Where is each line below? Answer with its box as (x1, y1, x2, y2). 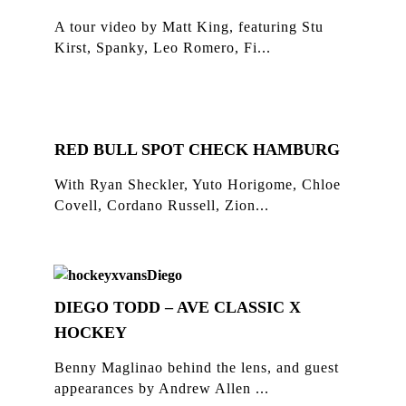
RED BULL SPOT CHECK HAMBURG (54, 140, 340, 159)
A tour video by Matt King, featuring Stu (54, 19, 324, 34)
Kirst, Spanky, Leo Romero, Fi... (54, 40, 271, 55)
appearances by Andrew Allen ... (54, 381, 269, 396)
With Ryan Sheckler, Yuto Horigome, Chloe (54, 177, 341, 192)
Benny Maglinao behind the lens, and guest (54, 360, 339, 375)
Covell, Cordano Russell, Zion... (54, 198, 269, 213)
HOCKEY (54, 324, 127, 342)
